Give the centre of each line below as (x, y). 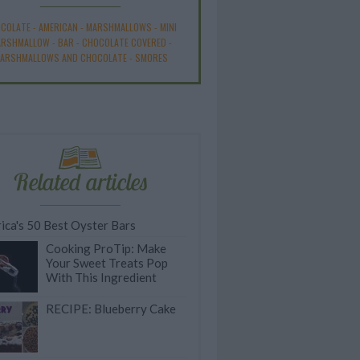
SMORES (151, 57)
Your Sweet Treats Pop (107, 263)
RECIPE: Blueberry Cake (111, 309)
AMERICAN (58, 27)
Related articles (80, 182)
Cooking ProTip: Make (106, 248)
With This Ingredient (101, 277)
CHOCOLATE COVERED (124, 42)
